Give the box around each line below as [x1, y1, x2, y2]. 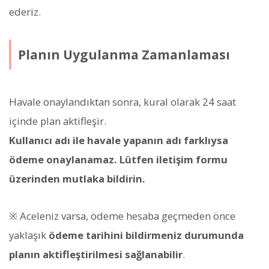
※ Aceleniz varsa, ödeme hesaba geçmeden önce [9, 209, 235, 223]
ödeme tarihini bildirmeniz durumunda [49, 228, 244, 243]
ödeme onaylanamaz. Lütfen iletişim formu [9, 153, 228, 167]
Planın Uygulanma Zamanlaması [17, 46, 230, 63]
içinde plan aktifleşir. [9, 114, 106, 128]
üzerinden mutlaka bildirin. [9, 172, 145, 186]
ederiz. [9, 5, 41, 19]
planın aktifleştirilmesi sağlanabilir [9, 247, 183, 262]
